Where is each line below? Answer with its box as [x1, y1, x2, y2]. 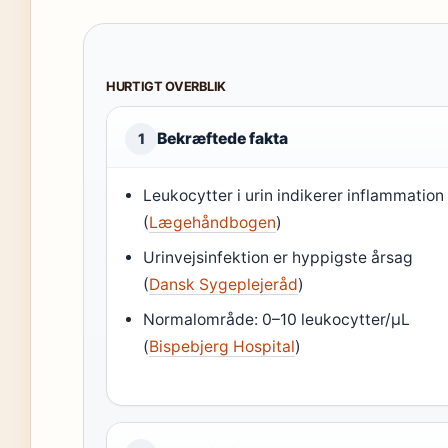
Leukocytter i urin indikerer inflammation [143, 186, 445, 205]
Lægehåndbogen [149, 213, 277, 232]
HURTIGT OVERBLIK [106, 79, 226, 94]
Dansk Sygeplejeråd [149, 275, 299, 294]
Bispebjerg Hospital [149, 337, 296, 356]
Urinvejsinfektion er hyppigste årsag [143, 248, 414, 267]
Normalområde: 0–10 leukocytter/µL [143, 310, 411, 329]
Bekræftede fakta [157, 129, 288, 148]
